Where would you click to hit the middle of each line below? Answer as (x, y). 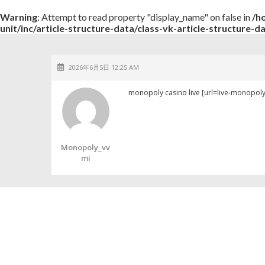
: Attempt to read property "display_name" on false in (145, 17)
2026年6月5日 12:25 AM (104, 67)
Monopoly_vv (85, 147)
